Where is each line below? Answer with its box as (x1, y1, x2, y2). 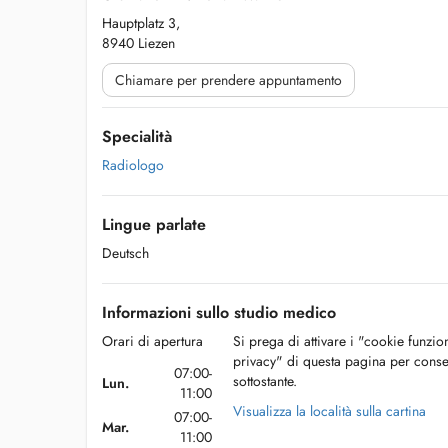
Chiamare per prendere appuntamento (115, 70, 342, 90)
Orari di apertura (102, 331, 203, 351)
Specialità (102, 125, 172, 148)
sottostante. (232, 371, 297, 391)
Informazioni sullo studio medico (102, 301, 336, 324)
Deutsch (102, 243, 149, 263)
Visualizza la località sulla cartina (232, 401, 426, 421)
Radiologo (102, 155, 164, 175)
